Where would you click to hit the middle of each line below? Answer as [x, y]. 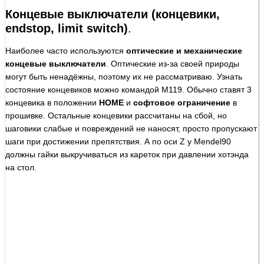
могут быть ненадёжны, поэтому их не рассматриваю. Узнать [124, 76]
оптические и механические [184, 50]
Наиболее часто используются [66, 50]
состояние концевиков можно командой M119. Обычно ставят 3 [128, 89]
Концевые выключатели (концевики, [113, 14]
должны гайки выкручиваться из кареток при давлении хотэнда [127, 154]
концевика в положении [52, 102]
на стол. [21, 167]
